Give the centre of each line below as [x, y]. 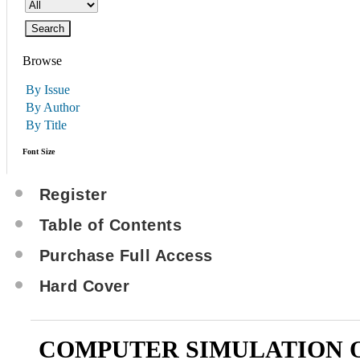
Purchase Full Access [126, 256]
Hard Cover [84, 286]
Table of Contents [110, 225]
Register [73, 194]
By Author [53, 107]
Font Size [39, 151]
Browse [43, 61]
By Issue [48, 90]
